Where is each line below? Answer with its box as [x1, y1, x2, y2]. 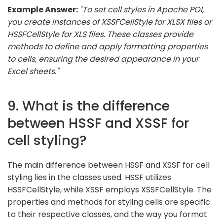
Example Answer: [7, 3, 78, 15]
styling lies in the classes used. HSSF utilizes [7, 171, 171, 183]
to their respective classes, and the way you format [7, 208, 207, 220]
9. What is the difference [7, 96, 170, 115]
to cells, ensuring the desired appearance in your [7, 53, 199, 65]
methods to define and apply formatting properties [7, 40, 208, 52]
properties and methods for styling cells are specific [7, 196, 210, 208]
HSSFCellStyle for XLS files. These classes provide [7, 28, 193, 40]
